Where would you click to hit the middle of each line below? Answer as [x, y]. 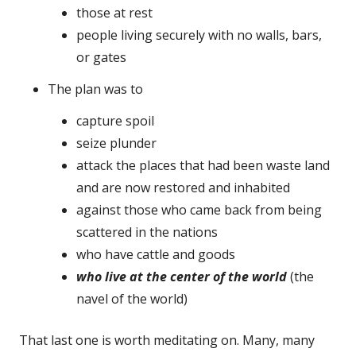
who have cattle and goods [156, 254]
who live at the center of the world [182, 276]
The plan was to [95, 89]
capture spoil [115, 120]
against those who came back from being [199, 209]
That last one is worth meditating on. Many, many [167, 340]
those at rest [114, 12]
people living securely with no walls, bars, [199, 35]
